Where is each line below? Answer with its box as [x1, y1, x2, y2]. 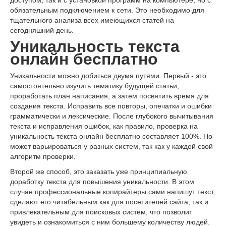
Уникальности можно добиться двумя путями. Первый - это [10, 71, 206, 80]
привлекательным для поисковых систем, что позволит [10, 207, 192, 216]
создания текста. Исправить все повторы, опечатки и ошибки [10, 101, 212, 110]
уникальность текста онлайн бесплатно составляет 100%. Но [10, 132, 212, 140]
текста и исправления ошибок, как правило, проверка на [10, 122, 198, 130]
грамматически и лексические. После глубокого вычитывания [10, 111, 213, 120]
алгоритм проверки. [10, 152, 76, 160]
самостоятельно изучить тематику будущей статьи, [10, 81, 179, 90]
